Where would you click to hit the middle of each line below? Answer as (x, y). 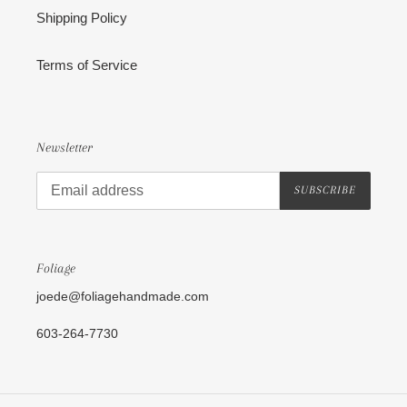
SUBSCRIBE (325, 190)
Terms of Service (87, 65)
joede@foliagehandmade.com (123, 297)
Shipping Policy (82, 18)
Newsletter (65, 148)
